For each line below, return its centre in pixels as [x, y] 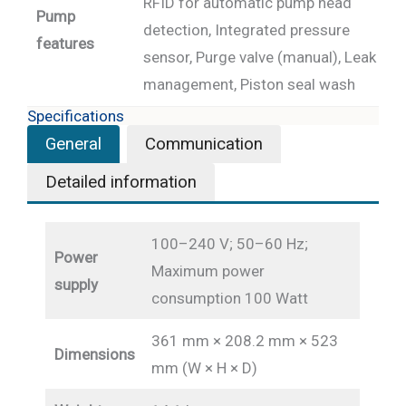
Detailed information [121, 183]
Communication [204, 145]
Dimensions [94, 355]
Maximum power [208, 271]
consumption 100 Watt [229, 299]
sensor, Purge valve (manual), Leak [259, 58]
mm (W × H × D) [204, 368]
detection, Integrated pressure [246, 30]
